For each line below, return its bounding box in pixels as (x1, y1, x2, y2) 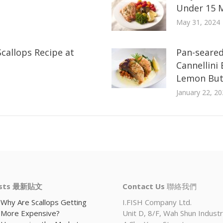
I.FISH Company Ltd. (122, 197, 192, 207)
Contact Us (122, 181, 165, 191)
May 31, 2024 (176, 17, 220, 27)
